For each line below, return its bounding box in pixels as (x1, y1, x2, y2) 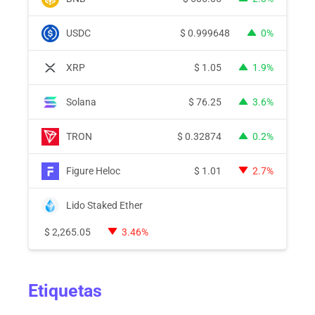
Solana (66, 96, 96, 108)
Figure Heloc (66, 165, 120, 176)
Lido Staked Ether (66, 199, 143, 211)
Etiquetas (28, 281, 102, 302)
